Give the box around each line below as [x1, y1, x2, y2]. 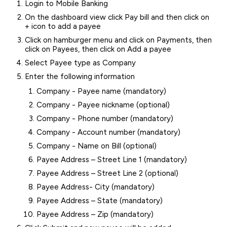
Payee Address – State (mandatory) [36, 196, 163, 206]
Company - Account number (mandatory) [36, 127, 180, 137]
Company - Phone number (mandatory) [36, 113, 173, 123]
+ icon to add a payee [25, 22, 101, 31]
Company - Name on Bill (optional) [36, 141, 157, 150]
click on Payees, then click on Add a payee [25, 45, 172, 54]
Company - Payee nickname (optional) [36, 100, 170, 109]
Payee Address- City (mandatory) [36, 182, 155, 192]
